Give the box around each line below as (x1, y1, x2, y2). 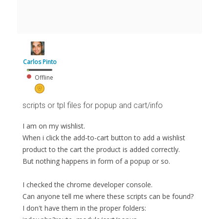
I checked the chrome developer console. (22, 180, 153, 189)
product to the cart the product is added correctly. (22, 145, 180, 154)
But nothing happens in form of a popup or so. (22, 156, 170, 166)
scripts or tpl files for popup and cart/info (22, 101, 163, 110)
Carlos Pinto (22, 58, 57, 66)
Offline (33, 73, 53, 82)
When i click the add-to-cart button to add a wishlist (22, 133, 185, 142)
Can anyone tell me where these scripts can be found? (22, 192, 194, 201)
